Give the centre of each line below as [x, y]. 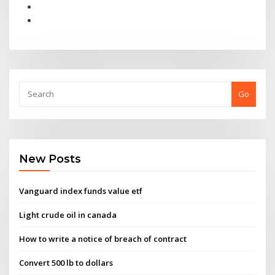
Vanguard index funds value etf [81, 191]
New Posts [50, 159]
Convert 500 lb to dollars [66, 263]
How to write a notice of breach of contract [103, 239]
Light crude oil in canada [68, 215]
